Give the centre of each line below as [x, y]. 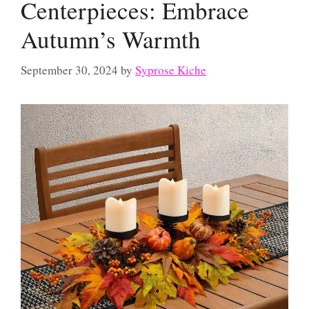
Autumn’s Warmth [111, 39]
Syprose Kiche [171, 70]
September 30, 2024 [69, 70]
